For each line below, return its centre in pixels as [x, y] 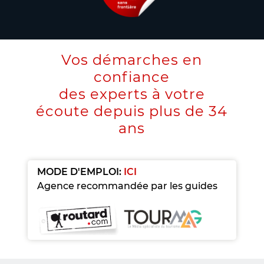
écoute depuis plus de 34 [132, 111]
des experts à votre [132, 94]
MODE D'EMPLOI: [79, 172]
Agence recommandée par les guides [127, 186]
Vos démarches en [132, 60]
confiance [132, 77]
